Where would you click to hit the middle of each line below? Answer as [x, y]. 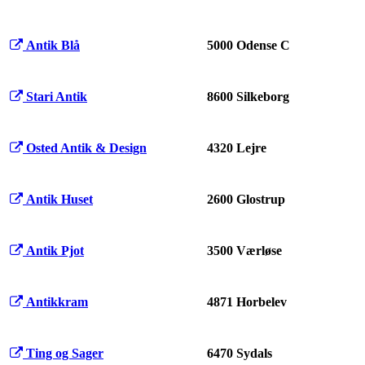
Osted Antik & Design [86, 148]
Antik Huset [59, 200]
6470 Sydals [240, 354]
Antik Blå [53, 46]
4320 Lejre [237, 148]
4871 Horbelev [247, 302]
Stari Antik [57, 97]
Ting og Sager [65, 354]
